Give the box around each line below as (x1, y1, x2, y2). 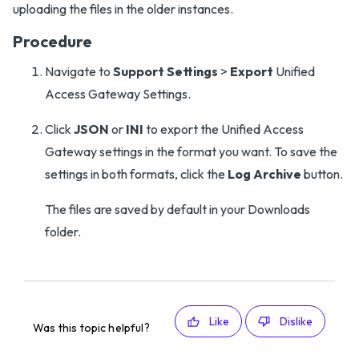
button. (301, 166, 343, 182)
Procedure (13, 31, 92, 51)
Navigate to (45, 63, 113, 79)
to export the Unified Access (143, 121, 304, 137)
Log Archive (228, 166, 301, 182)
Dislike (279, 314, 313, 329)
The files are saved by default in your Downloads (45, 201, 310, 217)
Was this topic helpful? (33, 321, 150, 335)
